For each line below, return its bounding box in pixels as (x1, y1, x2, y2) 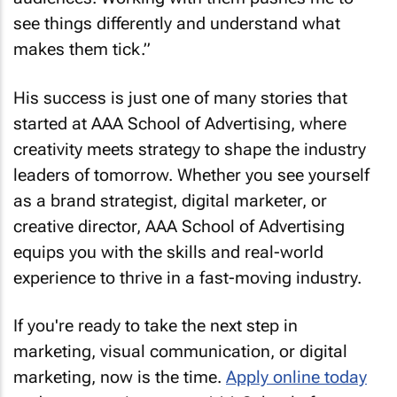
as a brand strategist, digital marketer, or (13, 190, 327, 211)
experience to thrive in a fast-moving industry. (13, 267, 362, 288)
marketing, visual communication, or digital (13, 341, 347, 362)
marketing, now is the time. (13, 367, 226, 387)
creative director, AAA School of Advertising (13, 215, 345, 237)
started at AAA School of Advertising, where (13, 113, 346, 134)
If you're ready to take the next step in (13, 315, 298, 336)
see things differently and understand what (13, 13, 340, 34)
